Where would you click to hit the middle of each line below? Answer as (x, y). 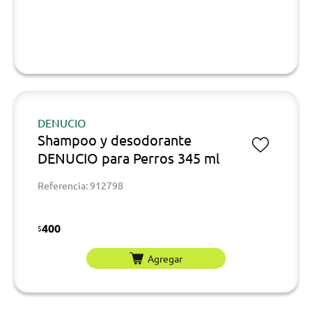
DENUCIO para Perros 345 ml (128, 158)
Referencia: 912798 (80, 185)
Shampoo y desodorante (115, 140)
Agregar (165, 258)
